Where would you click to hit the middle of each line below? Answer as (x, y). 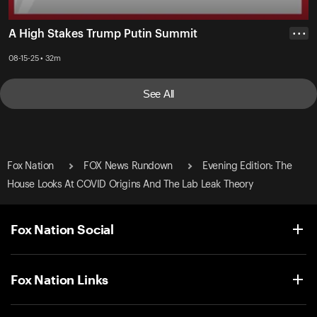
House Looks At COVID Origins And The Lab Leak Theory (130, 184)
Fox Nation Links (60, 279)
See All (158, 93)
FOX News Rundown (128, 166)
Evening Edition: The (247, 166)
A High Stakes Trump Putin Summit (103, 34)
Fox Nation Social (63, 229)
